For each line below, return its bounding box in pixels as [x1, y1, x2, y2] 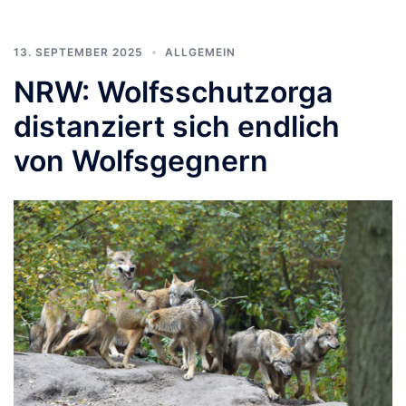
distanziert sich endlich [14, 108, 340, 144]
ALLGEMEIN [165, 44, 236, 59]
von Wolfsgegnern [14, 142, 268, 179]
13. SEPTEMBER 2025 [14, 44, 143, 59]
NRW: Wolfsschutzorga [14, 73, 333, 110]
